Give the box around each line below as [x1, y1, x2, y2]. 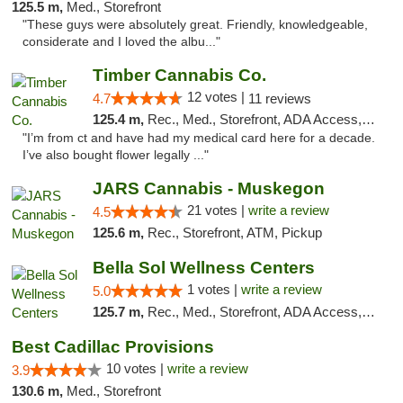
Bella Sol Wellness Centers [92, 258, 315, 277]
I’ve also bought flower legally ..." [22, 148, 209, 162]
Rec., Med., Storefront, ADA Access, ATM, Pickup [147, 304, 362, 319]
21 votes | [186, 202, 248, 218]
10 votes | [106, 361, 167, 376]
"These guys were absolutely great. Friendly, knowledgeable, [22, 18, 368, 31]
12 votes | [186, 89, 248, 104]
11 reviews [247, 91, 311, 106]
